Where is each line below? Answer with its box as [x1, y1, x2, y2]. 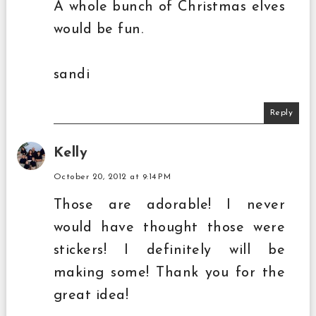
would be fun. [53, 22, 144, 37]
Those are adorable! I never [53, 197, 286, 212]
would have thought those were [53, 220, 286, 235]
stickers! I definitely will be [53, 243, 286, 257]
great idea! [53, 288, 129, 303]
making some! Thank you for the [53, 265, 286, 280]
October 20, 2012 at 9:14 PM [53, 172, 171, 181]
